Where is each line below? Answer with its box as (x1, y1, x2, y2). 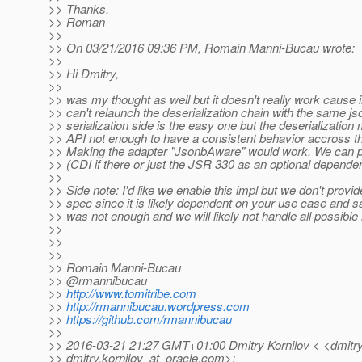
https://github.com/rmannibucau (66, 310, 232, 328)
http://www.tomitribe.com (66, 284, 196, 302)
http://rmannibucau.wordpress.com (66, 297, 250, 315)
